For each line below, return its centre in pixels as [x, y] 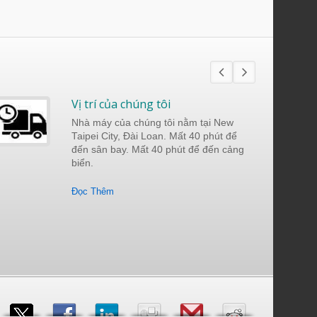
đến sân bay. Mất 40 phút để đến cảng [158, 150]
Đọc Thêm [93, 192]
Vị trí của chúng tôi [121, 104]
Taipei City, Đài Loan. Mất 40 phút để [154, 137]
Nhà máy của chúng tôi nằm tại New [152, 123]
